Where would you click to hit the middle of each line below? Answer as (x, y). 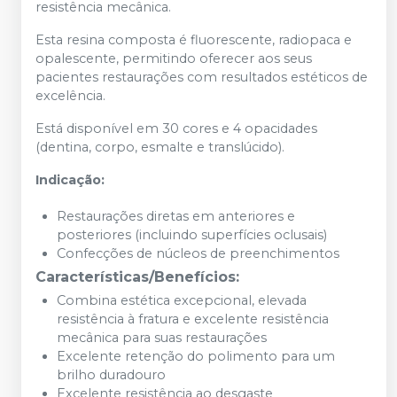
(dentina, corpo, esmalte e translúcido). (160, 147)
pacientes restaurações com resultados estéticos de (202, 77)
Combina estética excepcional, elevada (182, 300)
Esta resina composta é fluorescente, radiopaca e (194, 40)
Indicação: (70, 180)
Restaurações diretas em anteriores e (176, 216)
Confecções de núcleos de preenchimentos (198, 253)
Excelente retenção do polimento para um (196, 356)
